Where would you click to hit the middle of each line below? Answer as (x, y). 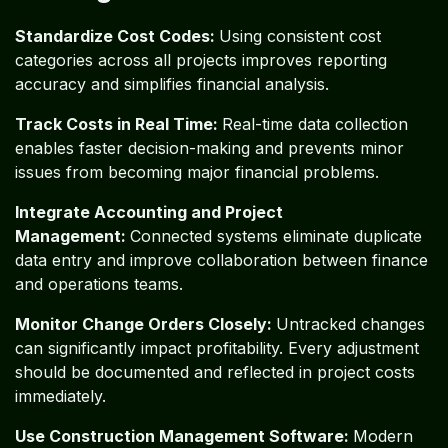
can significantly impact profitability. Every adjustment (217, 347)
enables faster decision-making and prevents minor (209, 147)
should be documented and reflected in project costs (215, 371)
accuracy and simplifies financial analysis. (172, 83)
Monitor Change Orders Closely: (145, 323)
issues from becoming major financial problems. (197, 171)
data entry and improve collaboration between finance (221, 259)
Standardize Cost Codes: (117, 35)
